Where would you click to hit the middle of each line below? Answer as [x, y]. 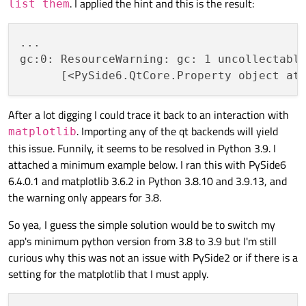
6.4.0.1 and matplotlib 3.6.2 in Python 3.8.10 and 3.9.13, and [148, 181]
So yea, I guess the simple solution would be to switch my [142, 225]
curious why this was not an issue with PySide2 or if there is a [153, 258]
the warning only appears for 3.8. [85, 198]
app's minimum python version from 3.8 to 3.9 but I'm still [142, 241]
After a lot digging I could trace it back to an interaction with [149, 115]
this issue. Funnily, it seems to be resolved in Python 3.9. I [142, 149]
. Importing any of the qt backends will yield [177, 131]
